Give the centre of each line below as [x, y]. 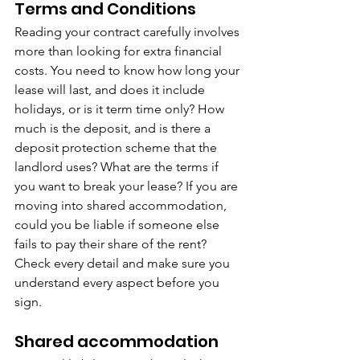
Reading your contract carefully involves [129, 32]
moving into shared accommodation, [122, 205]
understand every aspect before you [119, 282]
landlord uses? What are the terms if [118, 167]
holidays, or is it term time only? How [121, 109]
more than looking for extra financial [120, 51]
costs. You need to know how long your [129, 70]
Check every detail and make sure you [124, 263]
